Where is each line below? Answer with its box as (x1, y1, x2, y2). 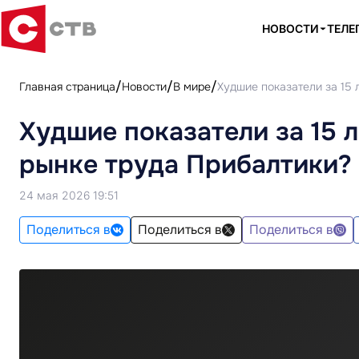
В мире (173, 79, 211, 94)
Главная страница (19, 79, 115, 94)
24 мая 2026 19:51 (19, 188, 119, 202)
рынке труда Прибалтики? (19, 148, 352, 181)
